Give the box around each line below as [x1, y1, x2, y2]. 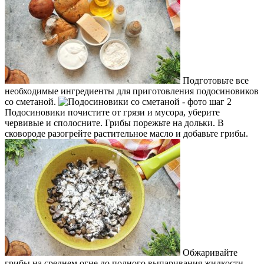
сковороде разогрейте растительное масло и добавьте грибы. [5, 128, 248, 139]
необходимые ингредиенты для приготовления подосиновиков [5, 86, 259, 97]
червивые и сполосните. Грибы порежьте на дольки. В [5, 118, 224, 128]
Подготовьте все [180, 75, 249, 86]
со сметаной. [5, 97, 58, 107]
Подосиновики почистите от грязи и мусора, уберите [5, 107, 220, 118]
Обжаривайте [180, 247, 237, 258]
